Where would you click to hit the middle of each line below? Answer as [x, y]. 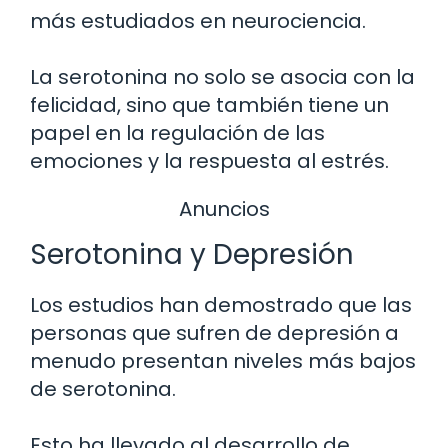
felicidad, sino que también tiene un [209, 104]
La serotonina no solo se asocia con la [222, 76]
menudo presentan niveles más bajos [223, 361]
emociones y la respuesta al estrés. [209, 160]
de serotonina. [103, 389]
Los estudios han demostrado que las [221, 305]
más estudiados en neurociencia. [198, 20]
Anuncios [224, 208]
